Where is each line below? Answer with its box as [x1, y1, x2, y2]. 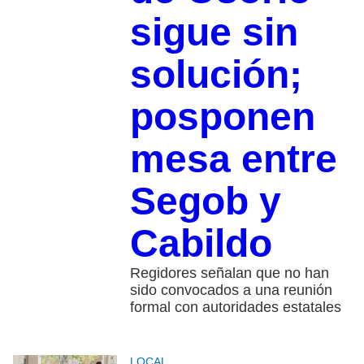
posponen [129, 95, 315, 139]
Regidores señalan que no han [129, 265, 329, 282]
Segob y [129, 180, 281, 223]
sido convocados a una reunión [129, 282, 332, 299]
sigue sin [129, 11, 298, 54]
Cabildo [129, 222, 272, 266]
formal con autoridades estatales [129, 299, 341, 316]
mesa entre [129, 137, 337, 181]
